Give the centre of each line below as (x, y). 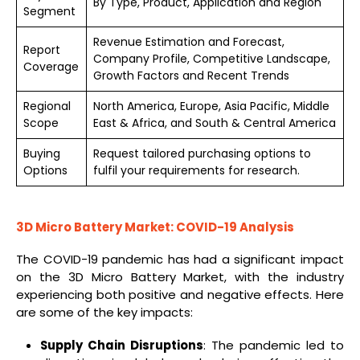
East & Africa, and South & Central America (215, 123)
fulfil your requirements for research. (196, 170)
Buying (42, 153)
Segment (49, 11)
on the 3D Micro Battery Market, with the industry (180, 277)
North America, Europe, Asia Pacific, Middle (211, 106)
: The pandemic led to (274, 345)
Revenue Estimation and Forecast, (189, 41)
